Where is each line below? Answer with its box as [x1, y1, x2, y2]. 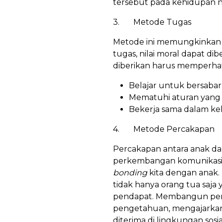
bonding [113, 168, 147, 178]
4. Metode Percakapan [113, 124, 215, 134]
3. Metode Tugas [113, 17, 191, 27]
